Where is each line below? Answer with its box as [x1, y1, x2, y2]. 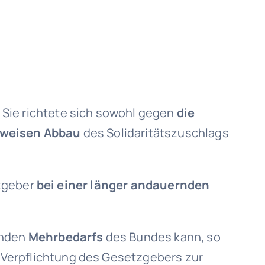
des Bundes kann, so [103, 229, 221, 245]
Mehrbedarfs [28, 229, 104, 245]
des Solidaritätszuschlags [80, 125, 229, 141]
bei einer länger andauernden [36, 177, 210, 193]
